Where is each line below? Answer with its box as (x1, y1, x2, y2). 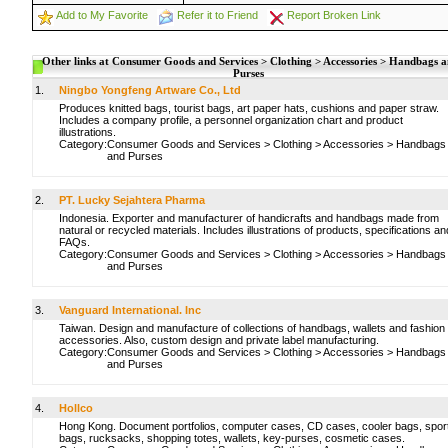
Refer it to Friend (177, 9, 258, 21)
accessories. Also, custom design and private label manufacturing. (59, 334, 379, 346)
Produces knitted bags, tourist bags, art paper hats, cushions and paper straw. (59, 102, 439, 114)
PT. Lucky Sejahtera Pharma (59, 194, 205, 206)
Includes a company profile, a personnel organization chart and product (59, 114, 403, 126)
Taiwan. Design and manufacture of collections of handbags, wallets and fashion (59, 322, 445, 334)
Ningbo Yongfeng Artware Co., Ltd (59, 84, 241, 96)
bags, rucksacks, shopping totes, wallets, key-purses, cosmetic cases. (59, 432, 405, 444)
